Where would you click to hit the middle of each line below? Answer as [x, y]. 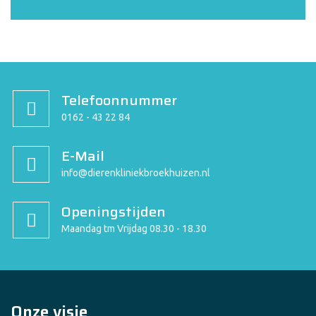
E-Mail [83, 156]
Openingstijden [114, 212]
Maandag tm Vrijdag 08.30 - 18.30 [134, 229]
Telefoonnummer [119, 100]
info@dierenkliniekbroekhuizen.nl [136, 173]
